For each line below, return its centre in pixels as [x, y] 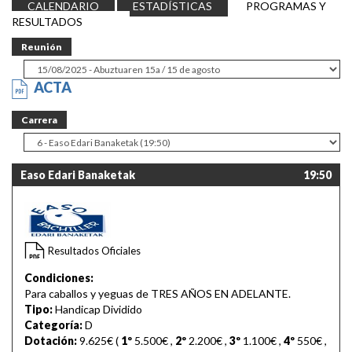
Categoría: [55, 325]
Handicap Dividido [99, 310]
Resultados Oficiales [94, 251]
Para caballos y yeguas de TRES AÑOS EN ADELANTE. [158, 294]
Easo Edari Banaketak [78, 175]
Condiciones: [59, 278]
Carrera [39, 120]
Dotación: [52, 341]
